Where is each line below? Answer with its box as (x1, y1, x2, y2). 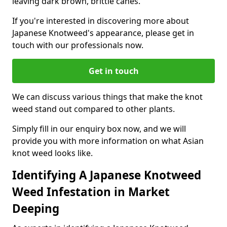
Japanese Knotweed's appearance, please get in (12, 27, 194, 39)
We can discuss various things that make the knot (12, 91, 203, 102)
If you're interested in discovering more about (12, 15, 189, 26)
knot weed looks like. (12, 147, 93, 159)
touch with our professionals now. (12, 40, 143, 51)
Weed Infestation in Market (12, 184, 170, 200)
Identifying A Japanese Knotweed (12, 167, 201, 183)
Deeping (12, 201, 59, 216)
